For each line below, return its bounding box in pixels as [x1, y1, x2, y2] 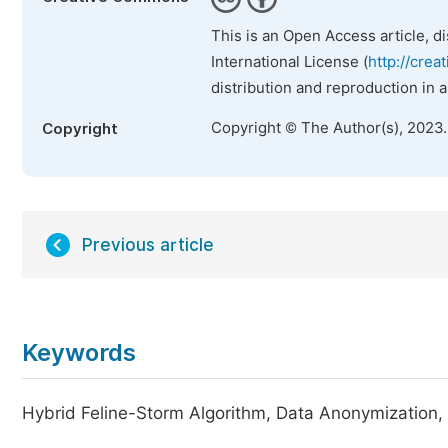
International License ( [211, 53, 368, 71]
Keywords [22, 338, 136, 367]
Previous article [82, 235, 214, 255]
